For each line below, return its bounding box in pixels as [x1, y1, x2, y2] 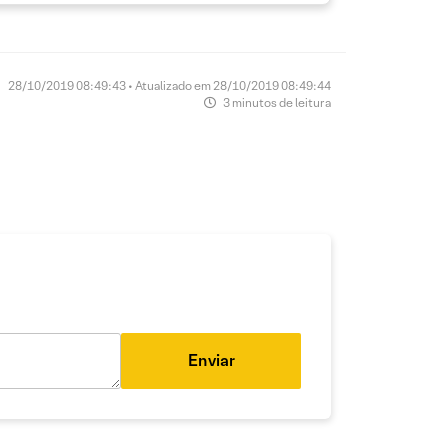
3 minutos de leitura [221, 95, 331, 111]
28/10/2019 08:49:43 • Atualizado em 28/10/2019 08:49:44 [8, 78, 331, 94]
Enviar [187, 350, 235, 372]
